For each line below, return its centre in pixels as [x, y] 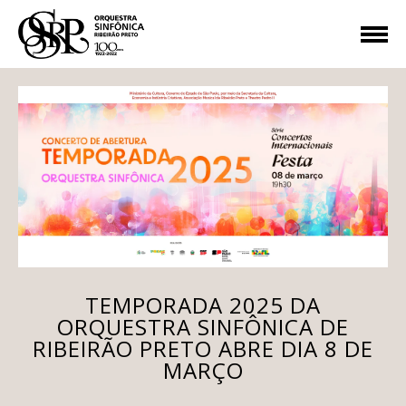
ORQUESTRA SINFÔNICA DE [203, 327]
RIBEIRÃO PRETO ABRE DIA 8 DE [203, 349]
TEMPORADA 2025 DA [203, 305]
